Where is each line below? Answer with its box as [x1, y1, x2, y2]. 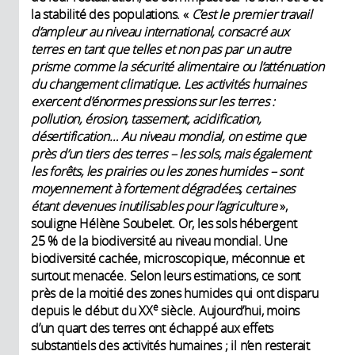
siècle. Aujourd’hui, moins [158, 302, 300, 320]
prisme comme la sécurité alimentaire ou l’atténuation [31, 58, 324, 76]
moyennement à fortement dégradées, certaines [31, 180, 296, 198]
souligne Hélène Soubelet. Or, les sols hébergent [31, 215, 297, 233]
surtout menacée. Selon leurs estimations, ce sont [31, 267, 301, 285]
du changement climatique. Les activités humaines [31, 75, 306, 94]
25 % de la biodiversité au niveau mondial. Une [31, 232, 288, 250]
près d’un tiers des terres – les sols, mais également [31, 145, 311, 163]
